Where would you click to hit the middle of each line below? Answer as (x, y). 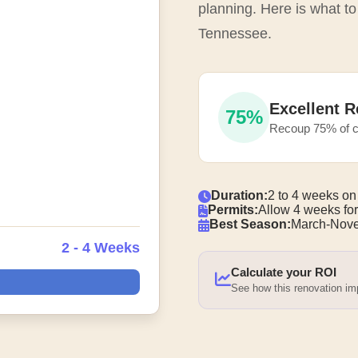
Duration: (239, 195)
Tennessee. (235, 33)
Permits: (233, 209)
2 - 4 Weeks (101, 248)
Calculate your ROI (284, 272)
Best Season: (250, 224)
